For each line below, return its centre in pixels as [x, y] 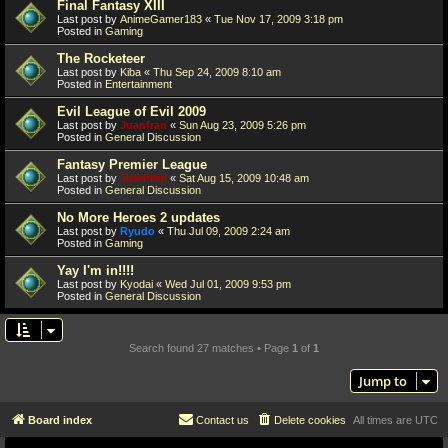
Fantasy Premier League [132, 164]
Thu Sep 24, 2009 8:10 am [217, 71]
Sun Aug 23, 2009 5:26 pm [242, 124]
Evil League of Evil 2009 [131, 111]
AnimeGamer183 [161, 18]
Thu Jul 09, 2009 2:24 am [228, 230]
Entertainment [138, 83]
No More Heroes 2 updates [138, 217]
